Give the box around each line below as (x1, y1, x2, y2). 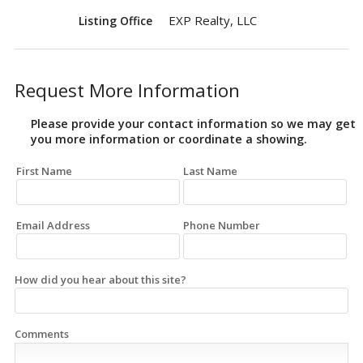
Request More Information (15, 77, 240, 103)
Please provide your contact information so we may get (31, 115, 356, 131)
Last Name (183, 163, 237, 178)
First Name (16, 163, 73, 178)
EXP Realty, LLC (169, 11, 257, 28)
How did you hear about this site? (15, 272, 186, 288)
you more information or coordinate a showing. (31, 130, 307, 147)
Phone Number (183, 217, 260, 233)
